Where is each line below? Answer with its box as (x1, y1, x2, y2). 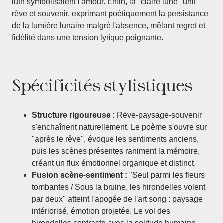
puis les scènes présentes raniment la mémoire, (32, 147, 200, 155)
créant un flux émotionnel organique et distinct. (32, 159, 196, 167)
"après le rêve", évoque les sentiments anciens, (32, 135, 199, 143)
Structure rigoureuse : (32, 111, 115, 119)
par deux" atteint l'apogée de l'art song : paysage (32, 195, 203, 203)
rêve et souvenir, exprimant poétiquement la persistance (12, 9, 208, 18)
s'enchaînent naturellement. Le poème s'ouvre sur (32, 123, 207, 131)
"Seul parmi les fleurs (129, 171, 205, 179)
